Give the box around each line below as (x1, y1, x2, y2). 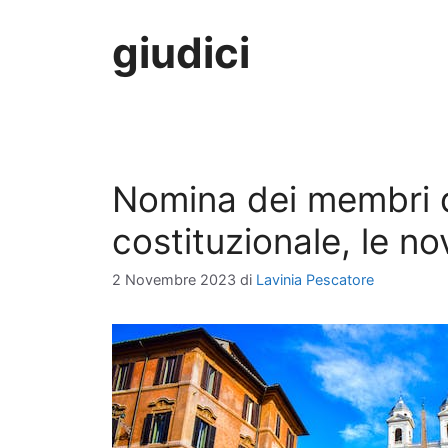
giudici (112, 27, 250, 78)
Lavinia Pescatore (256, 271, 374, 289)
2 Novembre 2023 (112, 271, 236, 289)
